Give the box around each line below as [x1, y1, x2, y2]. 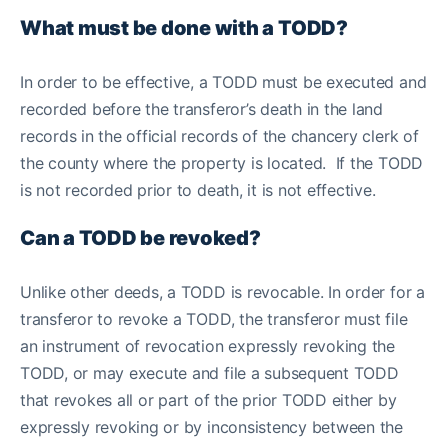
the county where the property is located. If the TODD [20, 153, 424, 173]
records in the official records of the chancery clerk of [20, 126, 419, 146]
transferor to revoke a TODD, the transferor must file [20, 309, 408, 329]
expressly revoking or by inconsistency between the [20, 417, 404, 437]
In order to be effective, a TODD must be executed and [20, 72, 427, 92]
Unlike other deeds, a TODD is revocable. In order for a [20, 282, 425, 302]
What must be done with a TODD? [20, 16, 348, 40]
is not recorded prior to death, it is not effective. [20, 180, 381, 200]
